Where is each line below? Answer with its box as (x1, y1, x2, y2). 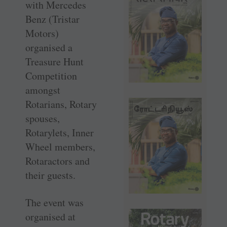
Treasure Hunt (25, 54, 84, 68)
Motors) (25, 26, 59, 40)
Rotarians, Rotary (25, 97, 97, 111)
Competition (25, 68, 77, 83)
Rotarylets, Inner (25, 125, 94, 139)
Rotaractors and (25, 154, 90, 168)
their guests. (25, 168, 75, 182)
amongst (25, 83, 60, 97)
